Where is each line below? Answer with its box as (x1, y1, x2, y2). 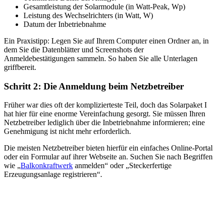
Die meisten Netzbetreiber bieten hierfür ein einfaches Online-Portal (4, 144, 213, 153)
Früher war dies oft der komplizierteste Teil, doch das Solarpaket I (4, 101, 207, 109)
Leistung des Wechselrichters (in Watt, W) (23, 11, 153, 20)
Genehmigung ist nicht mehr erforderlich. (4, 127, 131, 136)
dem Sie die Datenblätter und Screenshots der (4, 45, 144, 54)
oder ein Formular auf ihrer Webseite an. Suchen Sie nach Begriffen (4, 153, 213, 161)
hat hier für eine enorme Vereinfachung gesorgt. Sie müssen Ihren (4, 109, 205, 118)
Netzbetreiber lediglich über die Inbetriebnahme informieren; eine (4, 118, 205, 127)
